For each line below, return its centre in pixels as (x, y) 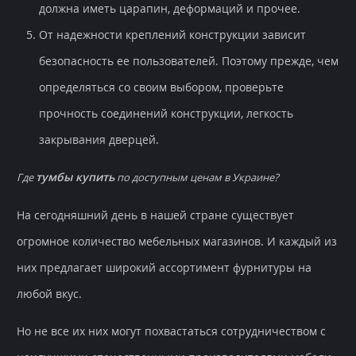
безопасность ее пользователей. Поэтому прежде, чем (189, 61)
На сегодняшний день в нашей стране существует (155, 215)
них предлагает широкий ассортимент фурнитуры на (164, 268)
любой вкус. (49, 294)
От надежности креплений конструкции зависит (172, 35)
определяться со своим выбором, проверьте (161, 87)
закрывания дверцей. (99, 140)
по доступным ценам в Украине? (197, 178)
